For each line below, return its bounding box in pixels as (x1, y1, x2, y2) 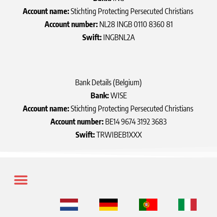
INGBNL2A (102, 32, 135, 43)
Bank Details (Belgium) (75, 77, 142, 87)
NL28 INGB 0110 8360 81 (97, 19, 173, 30)
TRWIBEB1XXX (94, 129, 142, 139)
